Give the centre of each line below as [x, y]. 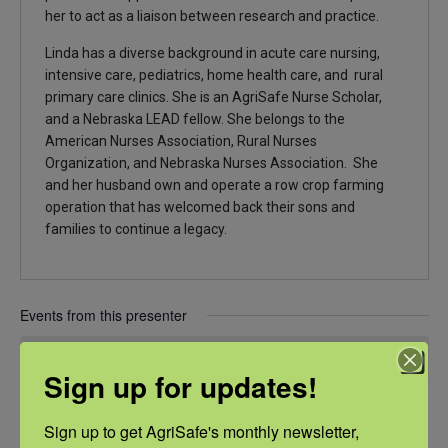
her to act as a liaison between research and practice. [211, 16]
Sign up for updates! [180, 386]
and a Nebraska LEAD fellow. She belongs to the [194, 119]
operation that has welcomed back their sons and [199, 207]
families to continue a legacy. [135, 229]
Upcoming [68, 417]
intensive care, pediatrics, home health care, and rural [213, 75]
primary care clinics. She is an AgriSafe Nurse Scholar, [213, 97]
